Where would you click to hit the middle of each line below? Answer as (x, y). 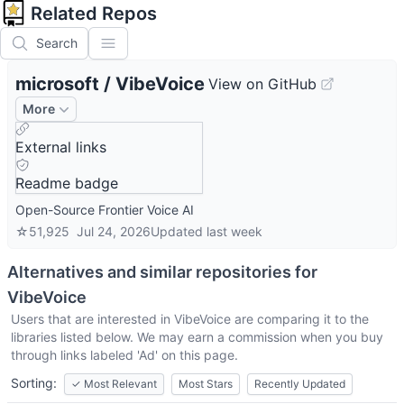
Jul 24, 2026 (114, 231)
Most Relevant (120, 384)
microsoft (57, 84)
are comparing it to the (300, 319)
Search (57, 43)
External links (61, 147)
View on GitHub (262, 84)
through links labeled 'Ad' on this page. (124, 355)
